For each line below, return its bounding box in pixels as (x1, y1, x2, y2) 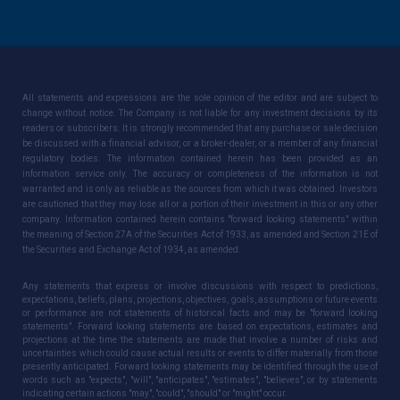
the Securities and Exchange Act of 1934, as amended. (22, 244, 241, 254)
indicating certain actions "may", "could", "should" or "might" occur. (22, 387, 287, 398)
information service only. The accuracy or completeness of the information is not (22, 168, 378, 179)
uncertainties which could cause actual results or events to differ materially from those (22, 347, 378, 358)
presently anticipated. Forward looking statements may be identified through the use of (22, 361, 378, 371)
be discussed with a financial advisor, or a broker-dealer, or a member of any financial (22, 137, 378, 148)
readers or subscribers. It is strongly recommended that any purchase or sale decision (22, 122, 378, 133)
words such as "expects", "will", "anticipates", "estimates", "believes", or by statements (22, 374, 378, 385)
